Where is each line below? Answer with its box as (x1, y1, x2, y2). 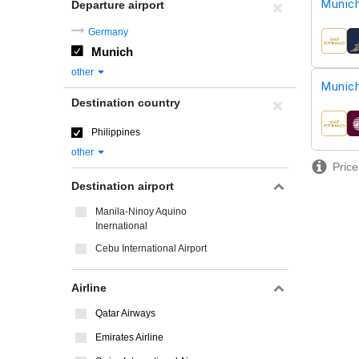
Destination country (71, 96, 180, 109)
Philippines (91, 127, 140, 138)
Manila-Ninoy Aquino (95, 206, 187, 217)
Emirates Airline (95, 332, 163, 343)
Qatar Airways (95, 308, 155, 319)
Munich (91, 45, 133, 58)
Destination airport (71, 179, 174, 192)
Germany (88, 26, 128, 38)
